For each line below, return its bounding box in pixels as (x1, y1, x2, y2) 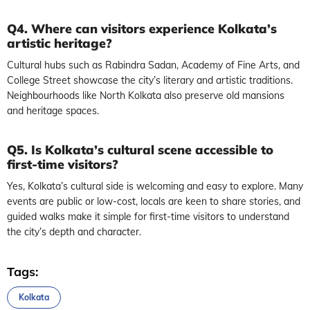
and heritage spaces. (7, 104, 99, 117)
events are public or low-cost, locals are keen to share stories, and (7, 194, 300, 208)
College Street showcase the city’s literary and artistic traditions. (7, 73, 293, 86)
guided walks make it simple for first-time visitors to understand (7, 210, 289, 223)
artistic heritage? (7, 35, 112, 51)
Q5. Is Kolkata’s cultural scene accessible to (7, 141, 273, 158)
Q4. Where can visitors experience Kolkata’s (7, 20, 277, 37)
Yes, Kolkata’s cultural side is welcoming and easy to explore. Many (7, 179, 303, 192)
